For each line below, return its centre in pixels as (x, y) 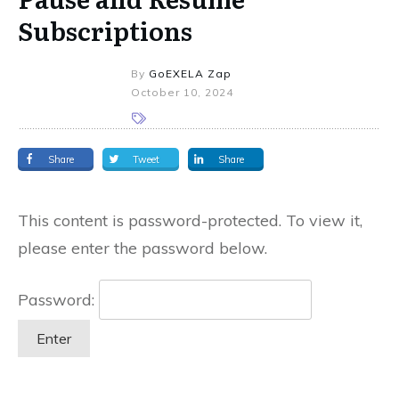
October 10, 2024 (183, 92)
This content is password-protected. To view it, (190, 220)
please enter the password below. (142, 248)
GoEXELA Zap (191, 73)
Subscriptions (105, 30)
